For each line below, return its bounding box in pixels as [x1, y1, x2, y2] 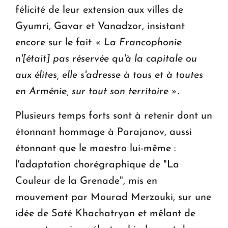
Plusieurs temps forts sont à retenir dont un [15, 110, 212, 121]
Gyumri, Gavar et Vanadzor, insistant [15, 21, 185, 32]
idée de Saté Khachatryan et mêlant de [15, 208, 195, 219]
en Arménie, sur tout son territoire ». [15, 86, 179, 97]
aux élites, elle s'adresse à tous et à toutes [15, 70, 203, 80]
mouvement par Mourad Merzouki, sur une [15, 192, 211, 203]
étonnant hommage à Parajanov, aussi [15, 127, 192, 137]
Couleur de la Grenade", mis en [15, 176, 157, 186]
